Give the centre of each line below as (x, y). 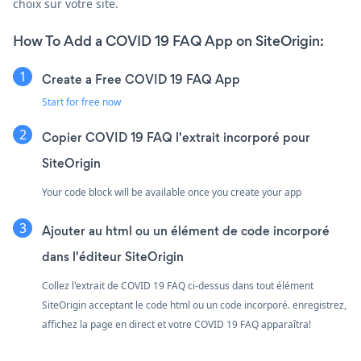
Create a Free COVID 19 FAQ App (141, 80)
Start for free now (81, 102)
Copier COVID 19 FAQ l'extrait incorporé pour (176, 138)
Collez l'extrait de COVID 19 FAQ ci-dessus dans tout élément (178, 286)
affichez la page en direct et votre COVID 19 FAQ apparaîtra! (176, 325)
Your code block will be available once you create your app (172, 193)
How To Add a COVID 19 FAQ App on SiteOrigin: (168, 41)
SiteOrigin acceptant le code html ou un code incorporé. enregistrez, (194, 305)
